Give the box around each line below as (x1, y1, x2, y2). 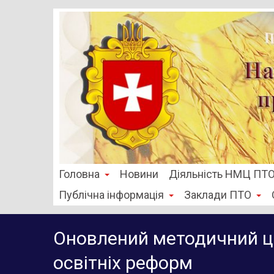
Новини (120, 168, 158, 181)
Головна (59, 168, 100, 181)
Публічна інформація (59, 188, 164, 202)
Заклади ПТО (184, 188, 251, 202)
